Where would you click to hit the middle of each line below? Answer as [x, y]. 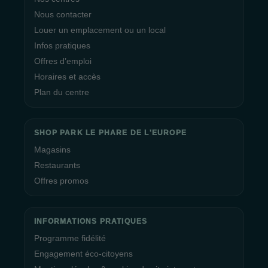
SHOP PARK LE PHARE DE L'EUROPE [111, 133]
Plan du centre [62, 92]
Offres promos [61, 181]
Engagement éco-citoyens [83, 254]
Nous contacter [63, 14]
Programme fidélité [70, 238]
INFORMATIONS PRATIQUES [91, 221]
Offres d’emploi [63, 61]
